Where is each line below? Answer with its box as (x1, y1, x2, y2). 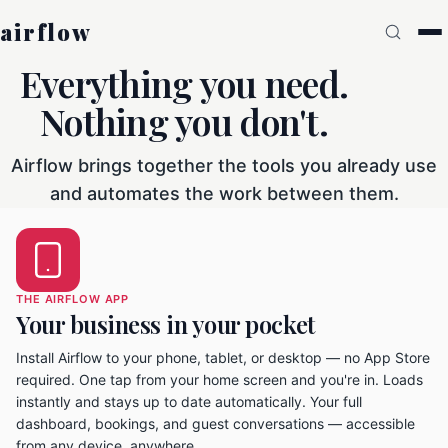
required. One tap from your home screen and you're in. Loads (16, 371, 423, 388)
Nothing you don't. (39, 97, 329, 145)
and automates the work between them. (49, 183, 399, 204)
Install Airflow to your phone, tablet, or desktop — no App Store (16, 349, 430, 366)
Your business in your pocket (16, 308, 315, 340)
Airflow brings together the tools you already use (11, 155, 437, 176)
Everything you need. (19, 59, 349, 107)
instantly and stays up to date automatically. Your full (16, 393, 362, 410)
